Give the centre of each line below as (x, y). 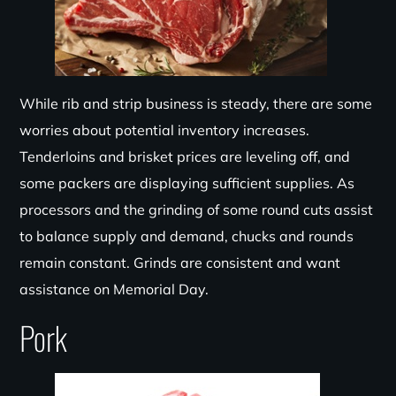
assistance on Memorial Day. (114, 289)
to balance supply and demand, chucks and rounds (187, 236)
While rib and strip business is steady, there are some (196, 103)
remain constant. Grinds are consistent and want (180, 263)
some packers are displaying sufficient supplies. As (187, 183)
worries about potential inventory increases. (165, 130)
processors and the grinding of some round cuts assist (197, 209)
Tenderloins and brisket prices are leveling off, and (185, 156)
